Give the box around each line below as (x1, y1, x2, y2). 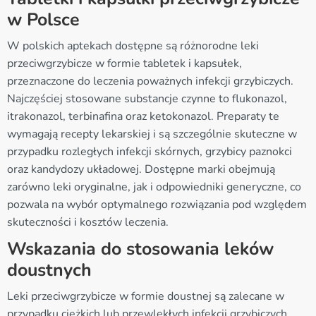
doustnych (7, 257, 92, 282)
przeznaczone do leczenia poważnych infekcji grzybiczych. (7, 73, 293, 89)
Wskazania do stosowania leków (7, 236, 274, 261)
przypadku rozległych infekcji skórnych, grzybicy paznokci (7, 143, 292, 159)
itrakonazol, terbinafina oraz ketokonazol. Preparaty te (7, 108, 279, 124)
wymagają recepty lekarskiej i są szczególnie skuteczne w (7, 126, 297, 142)
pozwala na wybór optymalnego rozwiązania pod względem (7, 196, 307, 212)
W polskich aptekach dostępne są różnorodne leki (7, 37, 259, 54)
